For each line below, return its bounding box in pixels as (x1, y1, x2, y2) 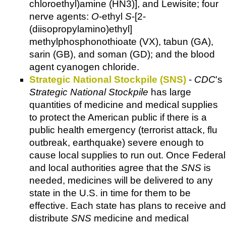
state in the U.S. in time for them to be (29, 188, 191, 199)
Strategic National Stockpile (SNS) (29, 74, 186, 85)
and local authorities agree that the (29, 162, 181, 174)
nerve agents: (29, 11, 91, 22)
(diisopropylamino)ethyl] (29, 24, 132, 35)
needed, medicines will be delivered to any (29, 175, 213, 186)
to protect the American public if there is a (29, 112, 207, 123)
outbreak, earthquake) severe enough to (29, 137, 204, 148)
